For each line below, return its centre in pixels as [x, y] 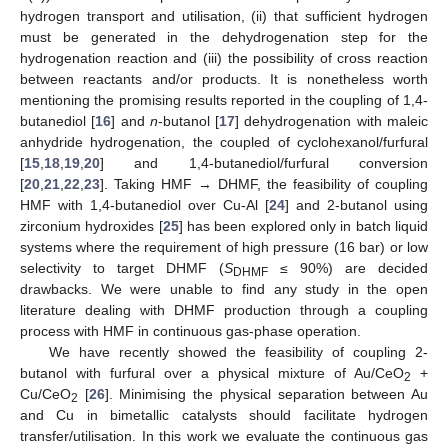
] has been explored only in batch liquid [303, 226]
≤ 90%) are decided [348, 268]
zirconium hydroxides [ [91, 226]
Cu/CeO [45, 394]
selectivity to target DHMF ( [122, 268]
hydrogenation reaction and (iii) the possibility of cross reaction [224, 58]
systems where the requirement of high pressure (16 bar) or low [224, 247]
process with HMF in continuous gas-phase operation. [190, 331]
